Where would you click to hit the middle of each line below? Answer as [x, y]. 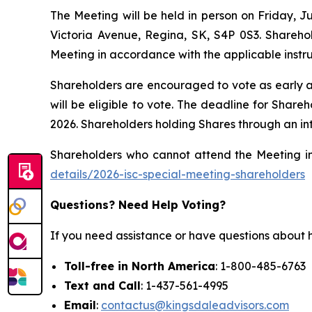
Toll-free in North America [140, 266]
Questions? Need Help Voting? [138, 204]
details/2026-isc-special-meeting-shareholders [178, 174]
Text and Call [102, 285]
